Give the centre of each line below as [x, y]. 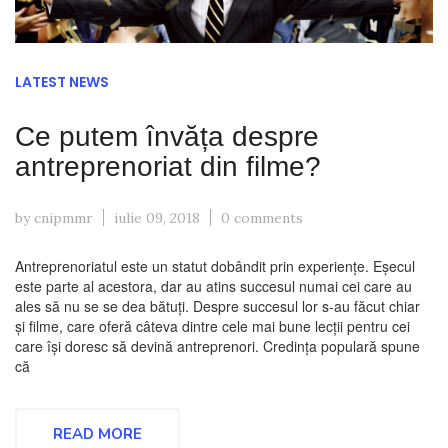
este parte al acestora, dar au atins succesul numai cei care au [213, 286]
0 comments [262, 218]
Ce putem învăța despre [167, 137]
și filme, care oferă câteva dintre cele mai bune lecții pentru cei [212, 326]
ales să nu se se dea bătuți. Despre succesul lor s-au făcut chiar [217, 306]
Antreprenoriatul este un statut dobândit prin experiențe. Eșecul [215, 266]
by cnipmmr [54, 218]
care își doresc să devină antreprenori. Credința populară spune [217, 346]
